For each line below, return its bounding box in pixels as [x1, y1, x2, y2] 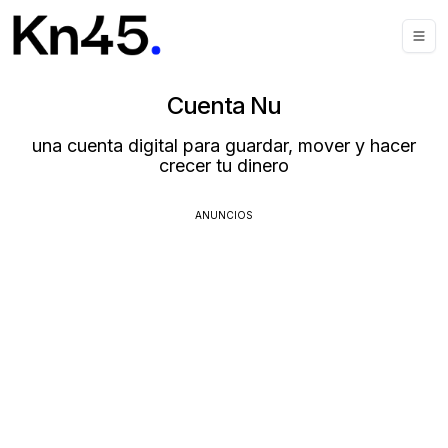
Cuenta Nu [166, 91, 282, 120]
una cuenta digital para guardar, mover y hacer [32, 135, 416, 156]
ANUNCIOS [195, 209, 253, 221]
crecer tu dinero [159, 155, 289, 176]
